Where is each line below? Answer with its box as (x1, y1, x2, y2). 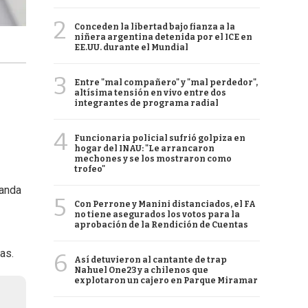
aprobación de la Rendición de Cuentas (74, 220, 248, 230)
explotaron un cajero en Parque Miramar (74, 276, 258, 285)
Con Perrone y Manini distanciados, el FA (74, 199, 256, 209)
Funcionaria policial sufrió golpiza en (74, 133, 245, 143)
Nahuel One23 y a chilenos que (74, 265, 208, 275)
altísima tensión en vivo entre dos (74, 88, 226, 98)
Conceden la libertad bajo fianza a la (74, 22, 235, 32)
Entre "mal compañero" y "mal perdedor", (74, 78, 258, 87)
